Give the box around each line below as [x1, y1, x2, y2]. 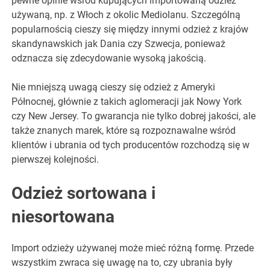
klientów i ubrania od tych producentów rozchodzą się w [11, 139, 250, 151]
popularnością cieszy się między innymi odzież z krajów [11, 24, 249, 36]
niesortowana [11, 207, 115, 227]
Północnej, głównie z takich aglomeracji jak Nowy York [11, 96, 242, 108]
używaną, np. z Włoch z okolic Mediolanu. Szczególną [11, 9, 241, 21]
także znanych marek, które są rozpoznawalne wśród [11, 125, 236, 137]
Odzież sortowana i [11, 183, 156, 204]
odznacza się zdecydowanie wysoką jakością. [11, 52, 207, 64]
